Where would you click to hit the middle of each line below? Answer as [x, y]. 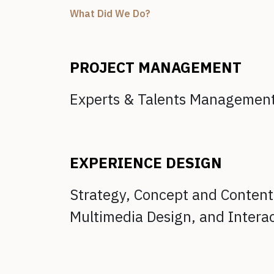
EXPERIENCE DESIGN [146, 163]
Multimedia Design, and [149, 217]
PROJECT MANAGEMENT [156, 68]
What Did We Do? [110, 14]
